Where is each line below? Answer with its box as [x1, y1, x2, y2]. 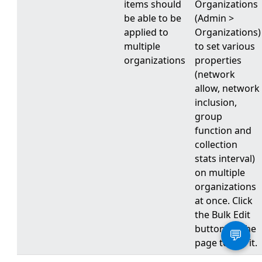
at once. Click [194, 194, 253, 207]
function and [194, 124, 251, 137]
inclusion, [194, 96, 237, 109]
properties [194, 54, 242, 67]
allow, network [194, 82, 260, 95]
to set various [194, 40, 255, 53]
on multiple [194, 166, 245, 179]
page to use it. [194, 236, 257, 249]
